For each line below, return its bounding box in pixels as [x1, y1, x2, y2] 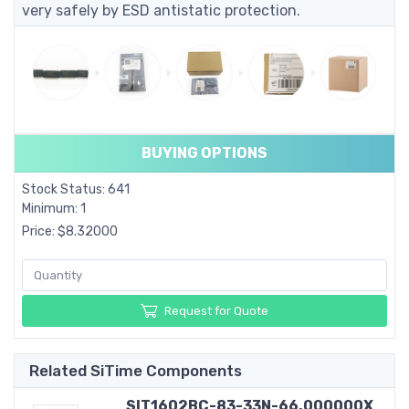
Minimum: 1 [22, 201, 86, 217]
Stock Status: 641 [22, 182, 130, 198]
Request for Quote [164, 303, 268, 318]
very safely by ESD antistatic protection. [22, 2, 300, 19]
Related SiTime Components [29, 361, 242, 380]
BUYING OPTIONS [142, 144, 267, 163]
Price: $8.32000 [22, 224, 118, 240]
